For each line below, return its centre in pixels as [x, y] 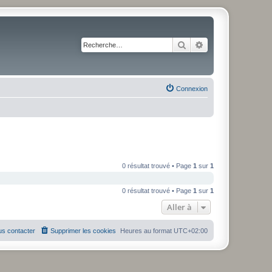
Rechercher [207, 44]
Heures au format [147, 230]
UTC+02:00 [191, 230]
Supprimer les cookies [83, 230]
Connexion [192, 89]
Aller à [179, 207]
